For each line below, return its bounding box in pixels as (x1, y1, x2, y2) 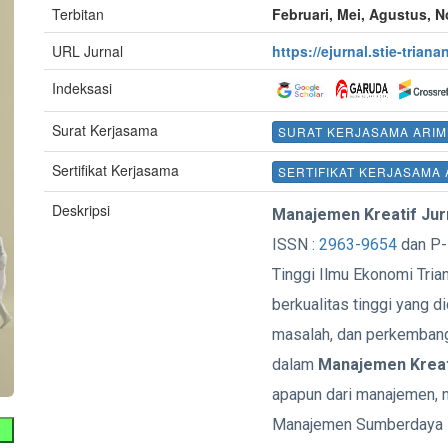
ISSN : (272, 235, 319, 254)
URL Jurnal (52, 41, 123, 61)
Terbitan (52, 4, 104, 24)
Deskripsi (52, 200, 110, 220)
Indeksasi (52, 78, 112, 98)
